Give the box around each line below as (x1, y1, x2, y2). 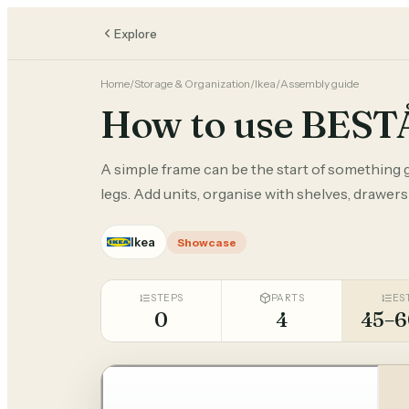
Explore (114, 26, 157, 41)
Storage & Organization (134, 77, 250, 90)
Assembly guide (280, 77, 359, 90)
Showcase (177, 235, 236, 249)
